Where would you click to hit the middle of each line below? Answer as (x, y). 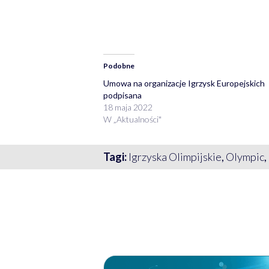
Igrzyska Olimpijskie (175, 156)
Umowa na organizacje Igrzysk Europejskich (184, 83)
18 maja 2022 (128, 107)
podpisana (122, 95)
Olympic (245, 156)
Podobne (119, 65)
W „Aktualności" (132, 119)
